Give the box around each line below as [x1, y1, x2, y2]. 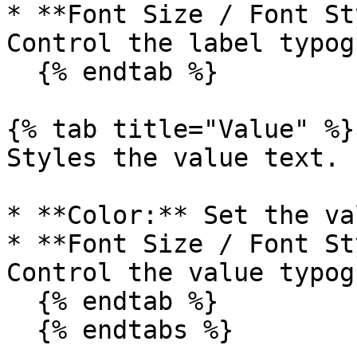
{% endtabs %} [6, 316, 37, 344]
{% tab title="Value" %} [6, 115, 355, 143]
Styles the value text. [6, 143, 339, 172]
